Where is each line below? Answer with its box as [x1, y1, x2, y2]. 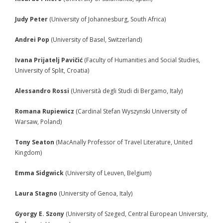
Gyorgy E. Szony [15, 209, 64, 218]
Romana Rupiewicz [15, 107, 74, 115]
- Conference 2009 [30, 67, 82, 76]
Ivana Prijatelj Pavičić [15, 55, 83, 64]
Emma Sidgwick [15, 168, 64, 177]
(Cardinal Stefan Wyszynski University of [74, 107, 187, 115]
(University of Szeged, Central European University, [64, 209, 208, 218]
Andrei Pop [15, 35, 49, 44]
